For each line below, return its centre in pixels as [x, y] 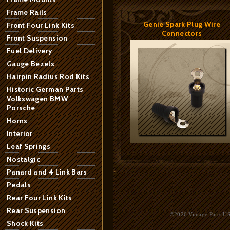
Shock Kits [25, 223]
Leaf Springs [29, 146]
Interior [20, 133]
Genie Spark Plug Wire [182, 24]
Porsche [21, 108]
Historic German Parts [45, 89]
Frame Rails [27, 12]
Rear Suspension [36, 210]
